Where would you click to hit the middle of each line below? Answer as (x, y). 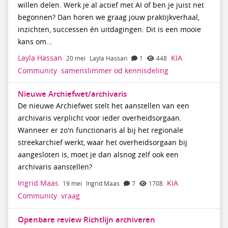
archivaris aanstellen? (55, 167)
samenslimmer (86, 70)
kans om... (35, 41)
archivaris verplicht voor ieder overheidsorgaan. (99, 118)
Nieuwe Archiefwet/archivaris (72, 94)
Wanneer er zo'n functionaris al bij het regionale (100, 131)
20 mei (76, 58)
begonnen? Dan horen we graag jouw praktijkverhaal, (108, 17)
